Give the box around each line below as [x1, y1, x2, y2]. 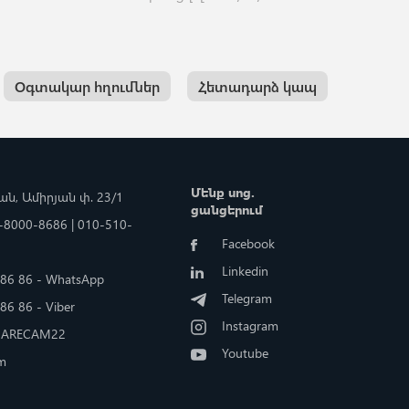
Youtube [222, 343, 269, 362]
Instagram [222, 316, 279, 334]
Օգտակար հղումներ [15, 76, 161, 96]
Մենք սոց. [191, 183, 256, 201]
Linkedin [222, 261, 269, 279]
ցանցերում [191, 200, 264, 218]
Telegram [222, 288, 273, 307]
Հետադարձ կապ [198, 76, 318, 96]
